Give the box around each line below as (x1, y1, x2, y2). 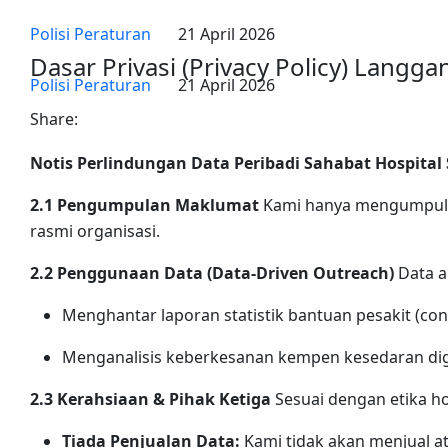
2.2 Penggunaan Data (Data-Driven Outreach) (30, 262, 394, 284)
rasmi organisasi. (30, 220, 160, 242)
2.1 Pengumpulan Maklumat (30, 194, 259, 216)
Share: (30, 108, 78, 130)
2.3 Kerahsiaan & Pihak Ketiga (30, 388, 271, 410)
